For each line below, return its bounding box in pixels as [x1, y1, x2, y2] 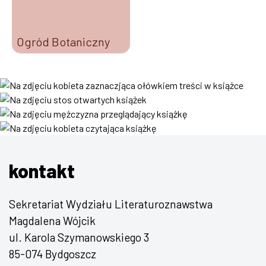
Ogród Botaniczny [17, 34, 110, 49]
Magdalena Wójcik [9, 214, 96, 228]
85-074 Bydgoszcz [9, 247, 96, 261]
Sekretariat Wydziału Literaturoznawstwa [9, 197, 213, 211]
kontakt [9, 159, 75, 182]
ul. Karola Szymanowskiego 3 [9, 230, 149, 245]
